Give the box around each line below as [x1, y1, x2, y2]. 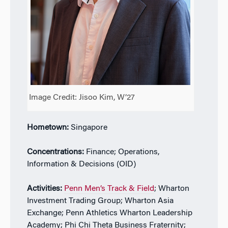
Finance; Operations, [83, 148, 159, 156]
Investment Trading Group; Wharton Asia [26, 196, 174, 205]
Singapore [68, 123, 107, 132]
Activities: [26, 184, 62, 193]
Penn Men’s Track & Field [64, 184, 154, 193]
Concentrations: [26, 148, 84, 156]
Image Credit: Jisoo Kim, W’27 [29, 94, 135, 102]
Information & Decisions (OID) [26, 160, 136, 168]
